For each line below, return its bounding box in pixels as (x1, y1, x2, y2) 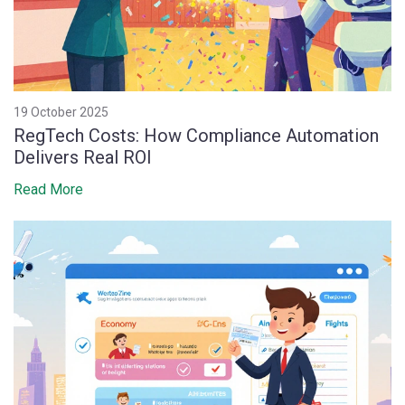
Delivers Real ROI (14, 146, 152, 168)
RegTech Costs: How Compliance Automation (14, 124, 379, 146)
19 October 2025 (14, 104, 108, 119)
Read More (14, 180, 83, 198)
